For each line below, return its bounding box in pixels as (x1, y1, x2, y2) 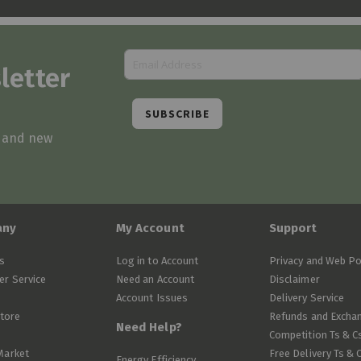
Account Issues (116, 292, 188, 304)
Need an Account (116, 273, 194, 285)
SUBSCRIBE (145, 106, 210, 121)
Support (269, 221, 317, 235)
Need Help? (116, 320, 182, 334)
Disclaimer (269, 273, 320, 285)
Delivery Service (269, 292, 345, 304)
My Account (116, 221, 185, 235)
